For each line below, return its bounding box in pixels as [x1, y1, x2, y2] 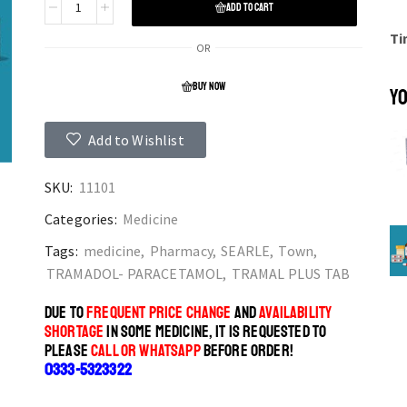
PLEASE [44, 341, 92, 362]
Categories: [44, 210, 117, 229]
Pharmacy [149, 242, 213, 261]
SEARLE [221, 242, 271, 261]
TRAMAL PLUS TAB [231, 264, 351, 283]
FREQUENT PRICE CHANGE [86, 303, 232, 323]
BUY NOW [192, 80, 225, 94]
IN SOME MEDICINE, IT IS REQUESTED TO [104, 322, 327, 342]
